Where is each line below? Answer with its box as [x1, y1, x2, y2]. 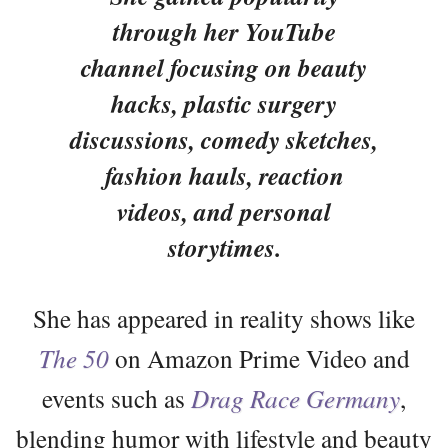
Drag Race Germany [191, 380, 400, 415]
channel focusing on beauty [81, 49, 367, 85]
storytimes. [167, 229, 281, 265]
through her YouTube [112, 13, 336, 49]
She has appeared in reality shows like [33, 300, 415, 335]
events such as [42, 380, 191, 415]
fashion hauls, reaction [104, 157, 344, 193]
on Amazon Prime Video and [108, 340, 410, 375]
